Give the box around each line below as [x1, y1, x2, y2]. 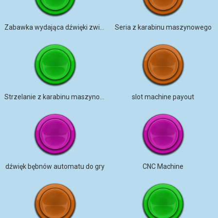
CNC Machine [143, 163, 184, 170]
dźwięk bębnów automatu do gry [5, 163, 105, 170]
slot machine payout [132, 93, 195, 101]
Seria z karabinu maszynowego [114, 23, 212, 31]
